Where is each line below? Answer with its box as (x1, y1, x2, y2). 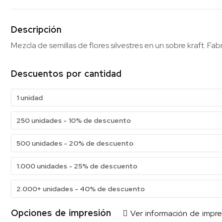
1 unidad (16, 93, 43, 103)
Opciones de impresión (11, 207, 123, 219)
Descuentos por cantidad (11, 68, 121, 80)
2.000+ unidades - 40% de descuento (16, 184, 145, 194)
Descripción (11, 24, 61, 35)
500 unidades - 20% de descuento (16, 139, 133, 148)
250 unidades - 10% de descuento (16, 116, 131, 125)
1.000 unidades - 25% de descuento (16, 162, 137, 171)
